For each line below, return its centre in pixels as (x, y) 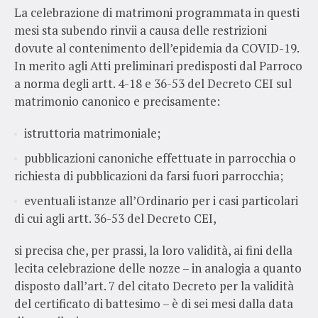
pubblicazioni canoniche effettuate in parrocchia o (160, 158)
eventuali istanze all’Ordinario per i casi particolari (161, 200)
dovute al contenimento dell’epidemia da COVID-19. (157, 48)
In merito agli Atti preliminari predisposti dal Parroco (158, 65)
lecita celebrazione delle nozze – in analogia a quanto (158, 268)
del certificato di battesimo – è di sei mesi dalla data (154, 303)
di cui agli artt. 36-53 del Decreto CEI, (115, 218)
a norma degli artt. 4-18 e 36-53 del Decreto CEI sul (153, 83)
